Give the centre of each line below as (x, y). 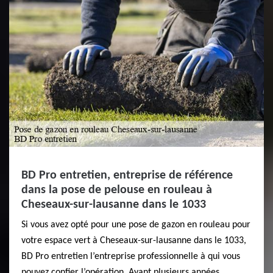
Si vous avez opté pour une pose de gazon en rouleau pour (136, 225)
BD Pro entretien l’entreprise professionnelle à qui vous (131, 257)
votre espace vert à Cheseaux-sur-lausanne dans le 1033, (134, 241)
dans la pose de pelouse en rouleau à (117, 190)
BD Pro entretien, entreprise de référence (127, 175)
